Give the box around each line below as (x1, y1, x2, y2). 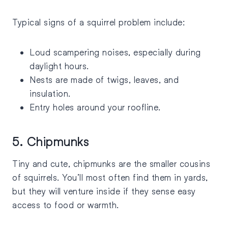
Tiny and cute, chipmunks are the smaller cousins (12, 158, 210, 169)
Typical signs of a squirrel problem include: (12, 17, 188, 28)
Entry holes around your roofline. (30, 102, 163, 113)
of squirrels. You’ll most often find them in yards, (12, 172, 208, 183)
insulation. (30, 88, 73, 99)
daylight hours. (30, 61, 92, 72)
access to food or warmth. (12, 199, 119, 211)
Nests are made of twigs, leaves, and (30, 74, 179, 85)
